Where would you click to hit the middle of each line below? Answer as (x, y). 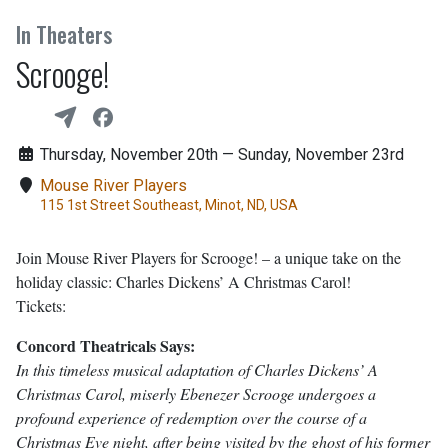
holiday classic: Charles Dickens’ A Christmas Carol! (183, 282)
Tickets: (41, 306)
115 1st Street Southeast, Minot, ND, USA (169, 205)
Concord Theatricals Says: (105, 346)
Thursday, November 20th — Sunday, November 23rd (222, 155)
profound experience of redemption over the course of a (191, 418)
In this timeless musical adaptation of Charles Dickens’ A (197, 370)
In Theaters (64, 34)
